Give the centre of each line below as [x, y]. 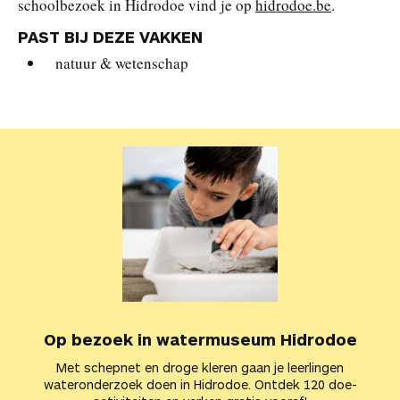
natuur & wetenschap [122, 63]
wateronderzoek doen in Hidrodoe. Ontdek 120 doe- [200, 384]
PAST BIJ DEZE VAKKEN [110, 37]
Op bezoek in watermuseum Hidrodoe [200, 339]
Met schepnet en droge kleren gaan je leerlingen [200, 367]
